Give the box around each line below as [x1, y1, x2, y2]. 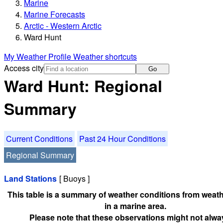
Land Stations [4, 172, 57, 184]
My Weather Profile [4, 51, 73, 63]
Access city [4, 62, 44, 74]
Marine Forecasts [24, 8, 85, 20]
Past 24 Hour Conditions [79, 132, 166, 144]
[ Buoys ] [59, 172, 90, 184]
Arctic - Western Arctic [24, 20, 102, 32]
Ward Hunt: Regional [4, 74, 162, 98]
